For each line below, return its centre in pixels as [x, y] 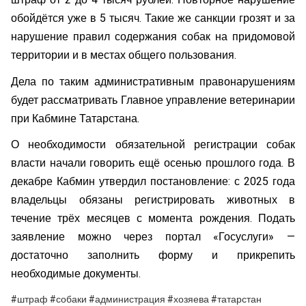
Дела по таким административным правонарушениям [153, 82]
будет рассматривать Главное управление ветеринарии [153, 100]
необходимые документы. [76, 274]
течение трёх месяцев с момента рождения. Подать [153, 219]
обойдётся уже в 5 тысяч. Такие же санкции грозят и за [153, 19]
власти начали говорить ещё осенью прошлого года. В [153, 164]
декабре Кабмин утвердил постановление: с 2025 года [153, 182]
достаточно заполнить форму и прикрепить [153, 256]
